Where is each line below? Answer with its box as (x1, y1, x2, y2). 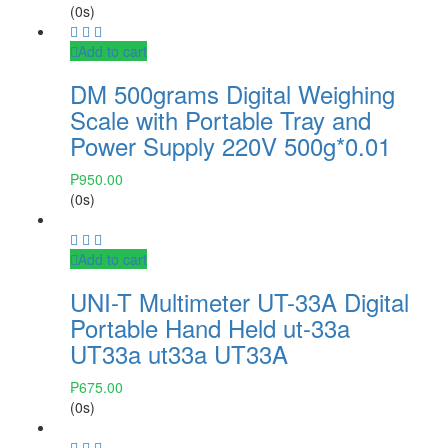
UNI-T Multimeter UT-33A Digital (70, 283, 409, 319)
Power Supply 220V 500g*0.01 (70, 127, 391, 163)
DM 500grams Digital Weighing (70, 75, 395, 111)
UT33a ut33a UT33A (70, 335, 288, 371)
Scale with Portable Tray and (70, 101, 371, 137)
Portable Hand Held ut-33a (70, 309, 350, 345)
